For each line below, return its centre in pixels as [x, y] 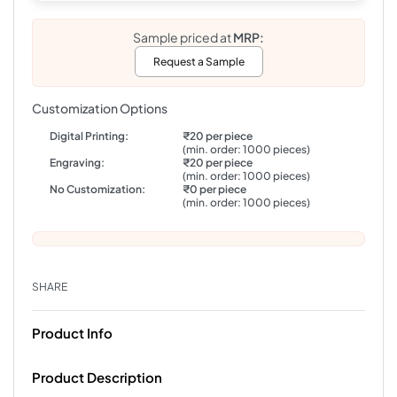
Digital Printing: [89, 136]
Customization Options [100, 108]
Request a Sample [198, 62]
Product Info [72, 333]
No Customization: [97, 189]
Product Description [97, 377]
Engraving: [77, 163]
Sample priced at [183, 37]
